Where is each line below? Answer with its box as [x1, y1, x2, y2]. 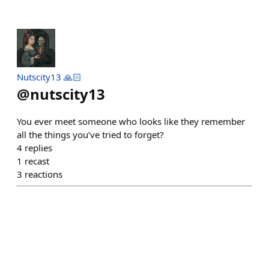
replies [25, 142, 52, 154]
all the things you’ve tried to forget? [17, 128, 164, 141]
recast [25, 155, 49, 167]
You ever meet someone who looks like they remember [17, 115, 245, 127]
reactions [25, 168, 62, 180]
